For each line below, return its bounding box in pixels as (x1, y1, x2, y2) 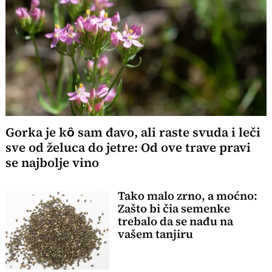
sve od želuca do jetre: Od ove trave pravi (5, 139, 251, 157)
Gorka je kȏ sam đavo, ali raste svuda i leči (5, 124, 261, 141)
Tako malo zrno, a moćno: (117, 188, 257, 204)
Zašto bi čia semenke (117, 201, 230, 217)
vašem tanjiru (117, 226, 193, 242)
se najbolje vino (5, 154, 100, 172)
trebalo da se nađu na (117, 214, 233, 229)
